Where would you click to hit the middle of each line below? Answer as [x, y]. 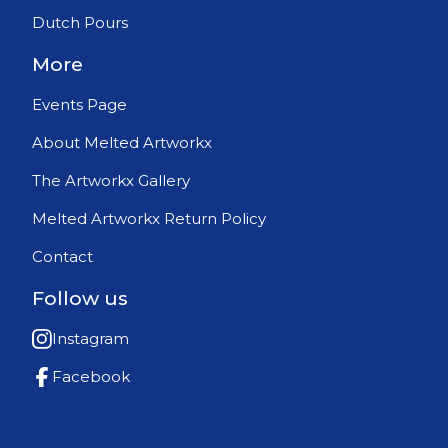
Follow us [80, 298]
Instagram [90, 339]
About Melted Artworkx [122, 143]
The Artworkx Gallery [111, 181]
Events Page [79, 105]
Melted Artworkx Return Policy [149, 219]
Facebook [91, 377]
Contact [62, 257]
